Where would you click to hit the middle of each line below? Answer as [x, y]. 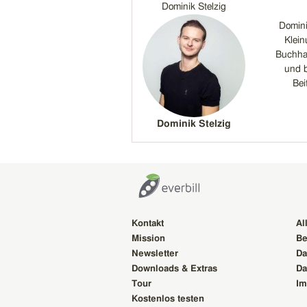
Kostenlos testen [168, 299]
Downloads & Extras [174, 269]
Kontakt [148, 224]
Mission [148, 239]
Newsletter [155, 254]
